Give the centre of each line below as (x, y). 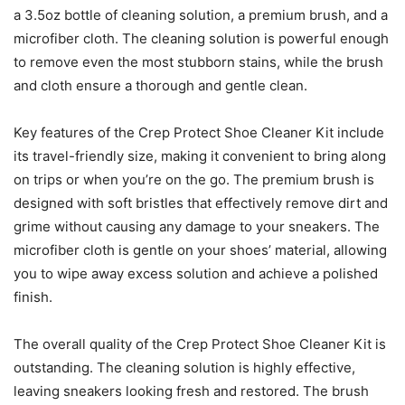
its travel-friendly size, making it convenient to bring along (200, 156)
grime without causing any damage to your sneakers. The (197, 227)
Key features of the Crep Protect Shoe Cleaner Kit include (199, 133)
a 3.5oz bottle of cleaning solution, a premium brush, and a (201, 15)
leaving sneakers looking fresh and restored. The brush (191, 391)
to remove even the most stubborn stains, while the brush (198, 62)
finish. (33, 297)
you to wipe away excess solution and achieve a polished (196, 274)
